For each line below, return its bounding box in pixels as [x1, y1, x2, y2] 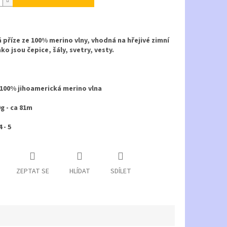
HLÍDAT [69, 166, 90, 177]
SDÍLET [110, 166, 131, 177]
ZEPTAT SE [16, 166, 49, 177]
